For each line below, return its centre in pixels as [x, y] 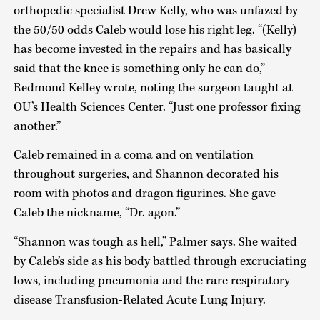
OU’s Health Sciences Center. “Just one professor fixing [157, 107]
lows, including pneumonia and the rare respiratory [151, 280]
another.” [37, 126]
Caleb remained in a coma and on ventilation [133, 155]
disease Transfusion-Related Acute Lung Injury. [139, 300]
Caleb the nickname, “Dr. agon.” [98, 213]
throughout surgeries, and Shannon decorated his [146, 175]
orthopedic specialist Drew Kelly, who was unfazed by [155, 10]
